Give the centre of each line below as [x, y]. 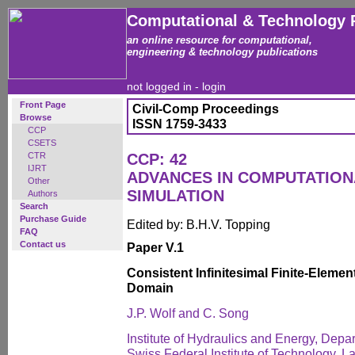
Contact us [43, 244]
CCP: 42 [157, 159]
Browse [36, 117]
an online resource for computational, [219, 40]
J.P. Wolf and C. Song [188, 313]
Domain [150, 288]
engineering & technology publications [222, 52]
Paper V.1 [155, 247]
